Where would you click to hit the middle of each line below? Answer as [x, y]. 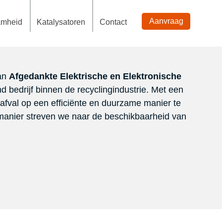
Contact [113, 22]
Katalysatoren [61, 22]
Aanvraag [166, 21]
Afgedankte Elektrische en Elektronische [95, 76]
